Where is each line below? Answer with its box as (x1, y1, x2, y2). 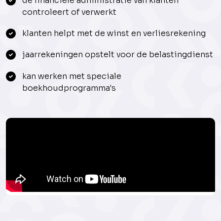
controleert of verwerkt (22, 7, 116, 17)
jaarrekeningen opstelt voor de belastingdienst (22, 49, 213, 60)
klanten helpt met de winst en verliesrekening (22, 28, 206, 39)
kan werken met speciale (22, 71, 121, 81)
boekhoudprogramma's (22, 82, 116, 93)
